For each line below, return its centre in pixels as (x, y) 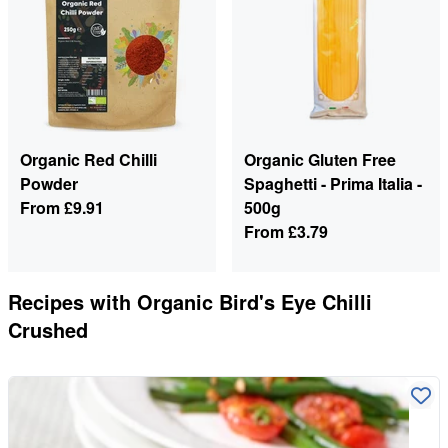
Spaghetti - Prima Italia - (333, 184)
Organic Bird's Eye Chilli (254, 302)
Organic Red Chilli (88, 160)
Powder (49, 184)
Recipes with (69, 302)
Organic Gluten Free (320, 160)
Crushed (48, 330)
